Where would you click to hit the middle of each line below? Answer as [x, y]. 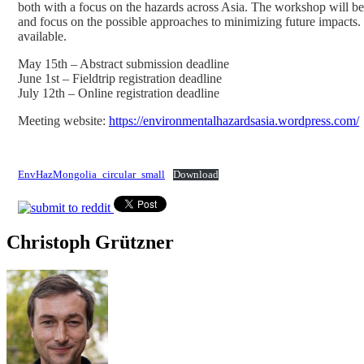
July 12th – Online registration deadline [119, 93]
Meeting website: [63, 120]
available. [42, 36]
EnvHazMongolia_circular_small [91, 174]
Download [195, 174]
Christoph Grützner [90, 242]
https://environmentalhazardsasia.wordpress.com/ [234, 120]
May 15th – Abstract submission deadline [123, 63]
